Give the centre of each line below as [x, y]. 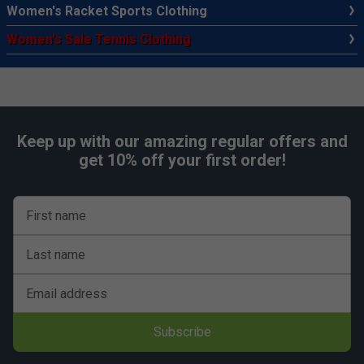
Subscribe [182, 331]
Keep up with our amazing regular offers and [182, 141]
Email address [67, 293]
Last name [56, 254]
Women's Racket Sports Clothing [107, 11]
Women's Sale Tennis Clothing [99, 39]
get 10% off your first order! [182, 160]
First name [56, 215]
